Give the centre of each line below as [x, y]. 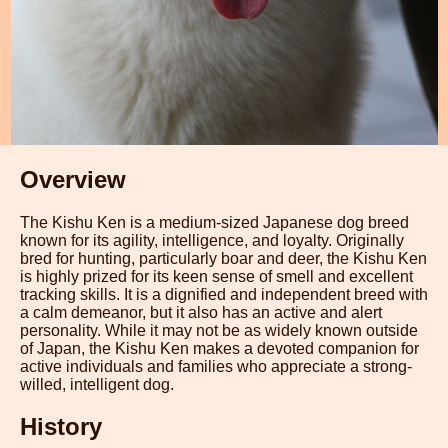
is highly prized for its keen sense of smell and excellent [216, 276]
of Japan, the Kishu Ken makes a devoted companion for [219, 348]
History [61, 427]
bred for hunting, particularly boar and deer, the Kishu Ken [223, 258]
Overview [73, 179]
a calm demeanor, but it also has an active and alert [201, 312]
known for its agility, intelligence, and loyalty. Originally [212, 240]
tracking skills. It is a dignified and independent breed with [224, 294]
